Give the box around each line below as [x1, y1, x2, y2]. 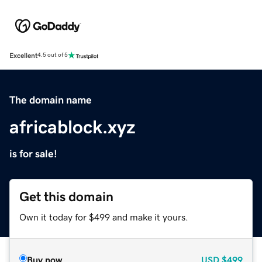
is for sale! [9, 148, 57, 159]
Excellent [9, 51, 37, 59]
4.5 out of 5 [37, 52, 68, 58]
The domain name [9, 94, 92, 105]
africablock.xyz [9, 117, 136, 136]
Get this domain [19, 189, 113, 204]
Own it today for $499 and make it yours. [19, 212, 188, 222]
